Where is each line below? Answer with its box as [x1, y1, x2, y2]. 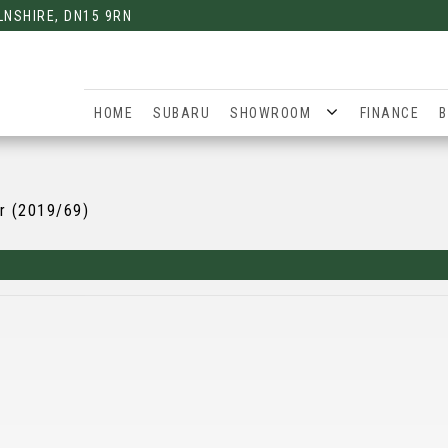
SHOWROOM [230, 105, 311, 121]
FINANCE [359, 105, 419, 121]
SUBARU [153, 105, 210, 121]
